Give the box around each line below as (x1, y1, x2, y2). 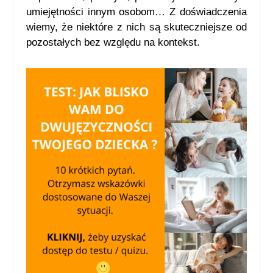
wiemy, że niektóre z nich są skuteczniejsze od (26, 21, 247, 34)
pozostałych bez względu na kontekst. (26, 37, 200, 49)
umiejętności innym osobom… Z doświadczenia (26, 6, 247, 18)
